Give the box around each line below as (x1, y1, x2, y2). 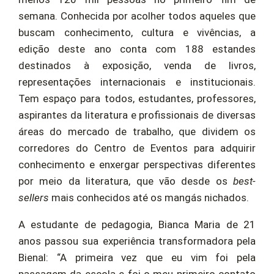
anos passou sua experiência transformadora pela (18, 235, 256, 248)
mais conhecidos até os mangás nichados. (49, 191, 249, 204)
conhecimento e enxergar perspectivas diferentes (18, 158, 256, 171)
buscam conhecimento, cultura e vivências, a (18, 26, 256, 39)
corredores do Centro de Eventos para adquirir (18, 142, 256, 155)
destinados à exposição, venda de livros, (18, 59, 256, 72)
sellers (18, 191, 49, 204)
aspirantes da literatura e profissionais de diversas (18, 109, 256, 122)
